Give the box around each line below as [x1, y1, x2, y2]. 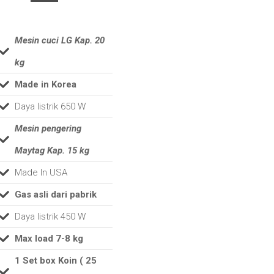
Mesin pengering [14, 123, 81, 135]
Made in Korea [14, 79, 76, 91]
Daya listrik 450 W [14, 211, 86, 223]
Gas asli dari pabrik [14, 189, 97, 201]
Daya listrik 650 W [14, 101, 86, 113]
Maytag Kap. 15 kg [14, 145, 89, 157]
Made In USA [14, 167, 67, 179]
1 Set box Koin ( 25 [14, 255, 97, 267]
